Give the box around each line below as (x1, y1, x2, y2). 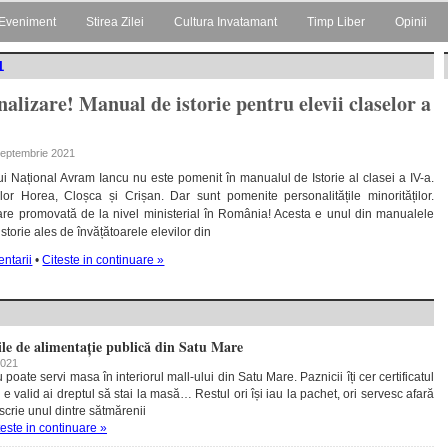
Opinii (395, 15, 427, 29)
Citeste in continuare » (42, 253, 165, 267)
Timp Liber (307, 15, 365, 29)
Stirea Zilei (86, 15, 144, 29)
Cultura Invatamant (174, 15, 277, 29)
